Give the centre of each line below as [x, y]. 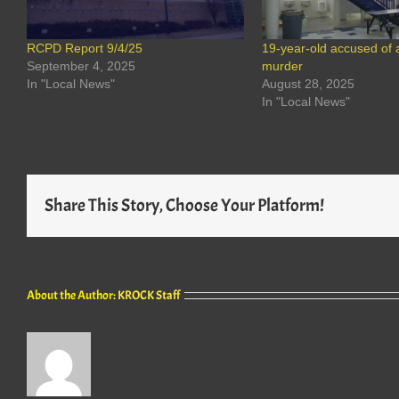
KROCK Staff [149, 295]
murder [283, 65]
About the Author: [72, 295]
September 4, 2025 [81, 65]
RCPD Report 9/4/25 [85, 48]
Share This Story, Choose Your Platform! [184, 205]
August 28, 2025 [309, 83]
